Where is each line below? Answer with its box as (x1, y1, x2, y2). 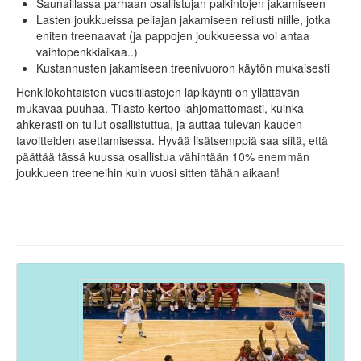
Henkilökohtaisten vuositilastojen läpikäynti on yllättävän (16, 83, 300, 100)
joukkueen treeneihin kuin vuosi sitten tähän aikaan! (16, 164, 280, 180)
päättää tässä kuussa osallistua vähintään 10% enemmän (16, 147, 309, 164)
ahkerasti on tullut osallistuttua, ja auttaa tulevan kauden (16, 115, 302, 132)
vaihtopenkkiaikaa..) (36, 43, 138, 60)
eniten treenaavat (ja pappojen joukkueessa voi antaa (36, 27, 309, 44)
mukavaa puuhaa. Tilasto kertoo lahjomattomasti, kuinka (16, 99, 304, 116)
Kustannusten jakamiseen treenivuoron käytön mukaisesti (36, 59, 330, 76)
